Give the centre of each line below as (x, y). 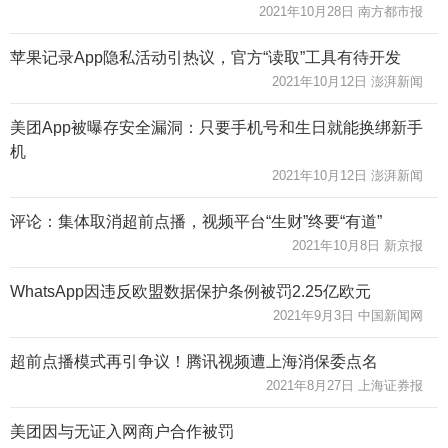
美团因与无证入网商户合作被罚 (122, 431)
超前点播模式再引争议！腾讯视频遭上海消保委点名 (194, 361)
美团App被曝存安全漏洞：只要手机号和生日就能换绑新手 (216, 127)
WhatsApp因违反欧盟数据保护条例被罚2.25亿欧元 (190, 291)
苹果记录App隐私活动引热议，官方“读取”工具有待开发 (205, 57)
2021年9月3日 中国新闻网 (348, 315)
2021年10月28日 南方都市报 (341, 11)
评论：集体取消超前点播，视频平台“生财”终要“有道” (196, 221)
